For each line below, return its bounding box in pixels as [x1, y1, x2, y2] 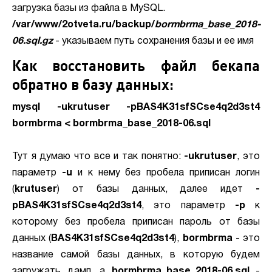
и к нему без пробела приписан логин [72, 169, 260, 177]
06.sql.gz [12, 37, 53, 46]
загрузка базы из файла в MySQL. [12, 4, 165, 13]
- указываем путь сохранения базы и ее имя [53, 37, 254, 46]
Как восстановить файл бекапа [12, 56, 260, 74]
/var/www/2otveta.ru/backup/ [12, 21, 155, 29]
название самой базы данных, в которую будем [12, 251, 260, 259]
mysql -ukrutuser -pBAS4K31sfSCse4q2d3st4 [12, 103, 260, 112]
